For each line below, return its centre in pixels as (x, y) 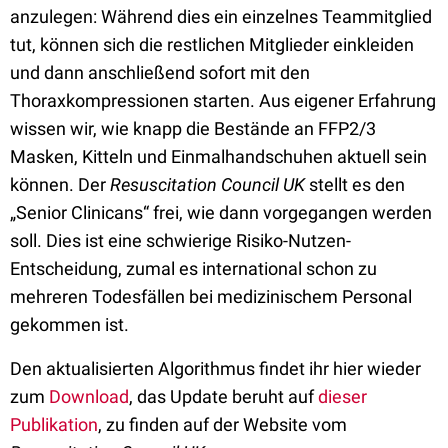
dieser (342, 396)
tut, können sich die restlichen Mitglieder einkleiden (212, 44)
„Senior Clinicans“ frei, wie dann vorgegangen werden (221, 212)
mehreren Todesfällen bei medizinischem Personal (211, 296)
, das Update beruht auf (223, 396)
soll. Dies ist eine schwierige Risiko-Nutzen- (180, 240)
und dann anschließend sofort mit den (160, 72)
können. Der (60, 184)
